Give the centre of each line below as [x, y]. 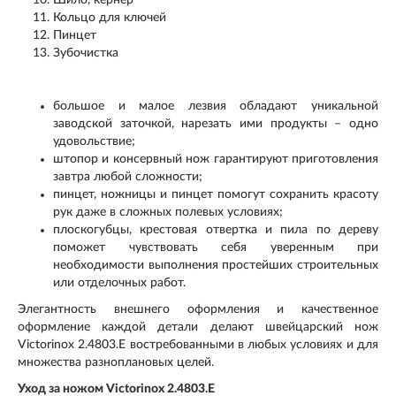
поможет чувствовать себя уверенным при [216, 247]
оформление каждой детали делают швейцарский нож [198, 327]
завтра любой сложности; [128, 176]
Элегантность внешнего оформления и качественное [198, 309]
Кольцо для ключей [110, 17]
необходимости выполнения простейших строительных [216, 265]
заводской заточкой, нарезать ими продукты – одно [216, 123]
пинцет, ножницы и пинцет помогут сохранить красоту [216, 194]
